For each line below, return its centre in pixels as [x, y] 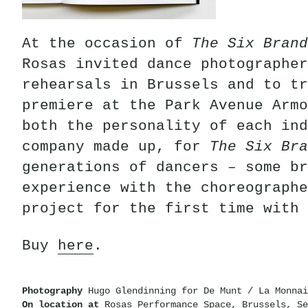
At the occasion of [107, 43]
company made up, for [116, 146]
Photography [52, 290]
